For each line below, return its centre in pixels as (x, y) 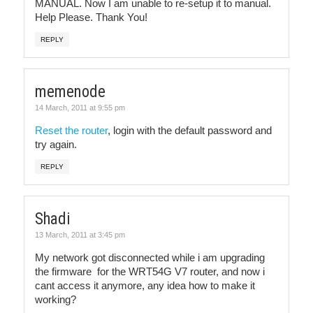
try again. (56, 145)
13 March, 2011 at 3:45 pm (80, 235)
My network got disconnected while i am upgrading (150, 258)
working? (56, 300)
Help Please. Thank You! (91, 17)
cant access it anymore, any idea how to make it (145, 286)
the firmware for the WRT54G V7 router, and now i (150, 272)
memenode (70, 92)
